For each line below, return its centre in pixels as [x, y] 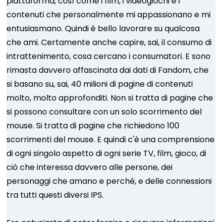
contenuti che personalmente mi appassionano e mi [109, 15]
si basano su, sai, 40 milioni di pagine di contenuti [100, 84]
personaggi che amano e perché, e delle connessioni [109, 181]
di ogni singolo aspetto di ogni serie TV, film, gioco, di [107, 153]
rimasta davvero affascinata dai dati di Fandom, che [108, 70]
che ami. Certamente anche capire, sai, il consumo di [109, 42]
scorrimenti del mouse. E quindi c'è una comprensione [111, 139]
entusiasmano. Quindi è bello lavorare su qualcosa [103, 28]
